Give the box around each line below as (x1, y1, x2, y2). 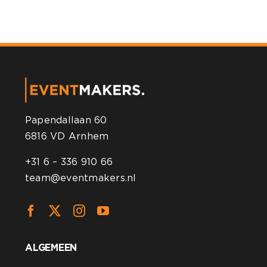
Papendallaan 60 (25, 114, 107, 126)
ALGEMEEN (25, 241, 77, 253)
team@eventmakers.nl (25, 172, 136, 184)
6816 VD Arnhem (25, 130, 109, 142)
